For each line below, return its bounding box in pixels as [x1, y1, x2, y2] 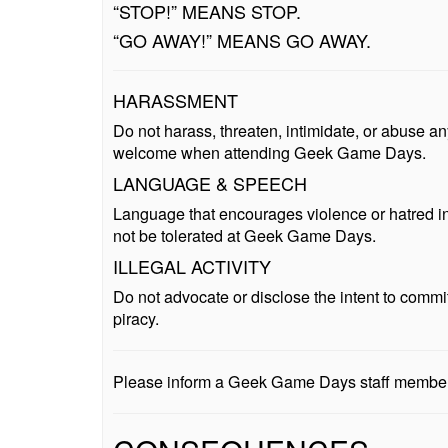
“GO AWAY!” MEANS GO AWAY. [113, 27, 371, 53]
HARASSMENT [113, 87, 238, 113]
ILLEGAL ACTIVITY [113, 253, 271, 279]
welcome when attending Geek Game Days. [113, 141, 426, 164]
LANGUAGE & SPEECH [113, 170, 307, 196]
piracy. [113, 307, 159, 330]
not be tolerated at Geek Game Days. [113, 224, 376, 247]
